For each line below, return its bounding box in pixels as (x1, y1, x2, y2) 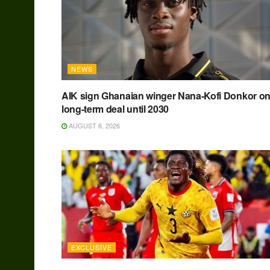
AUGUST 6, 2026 (67, 121, 120, 131)
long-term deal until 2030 (61, 102, 169, 116)
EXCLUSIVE (71, 242, 112, 253)
